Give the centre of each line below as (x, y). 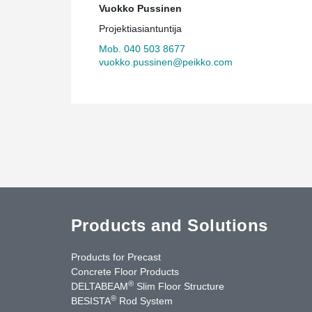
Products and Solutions (170, 225)
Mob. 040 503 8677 (142, 48)
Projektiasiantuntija (140, 28)
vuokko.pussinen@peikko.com (166, 62)
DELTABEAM (100, 286)
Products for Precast (116, 257)
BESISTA (91, 301)
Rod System (145, 301)
